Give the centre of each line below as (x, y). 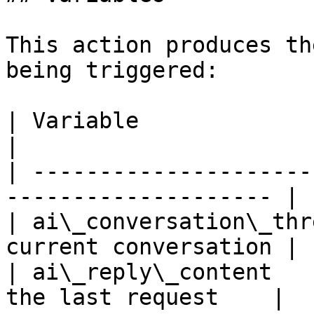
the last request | (145, 297)
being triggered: (112, 70)
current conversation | (152, 247)
